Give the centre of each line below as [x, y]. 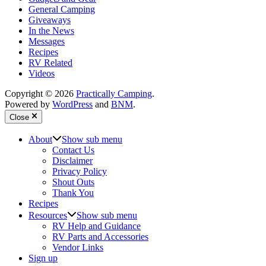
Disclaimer [72, 160]
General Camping [62, 9]
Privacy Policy [80, 171]
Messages [47, 42]
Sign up [43, 258]
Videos [42, 74]
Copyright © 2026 [40, 94]
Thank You [73, 192]
